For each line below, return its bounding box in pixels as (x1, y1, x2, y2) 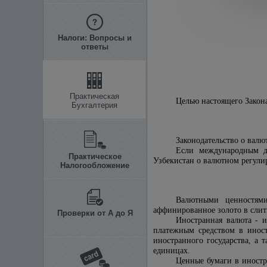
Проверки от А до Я (57, 209, 133, 218)
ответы (81, 42, 108, 51)
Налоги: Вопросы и (58, 33, 132, 42)
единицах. (153, 246, 190, 255)
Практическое (68, 152, 122, 161)
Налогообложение (60, 161, 129, 170)
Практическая (69, 92, 119, 101)
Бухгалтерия (71, 101, 117, 110)
